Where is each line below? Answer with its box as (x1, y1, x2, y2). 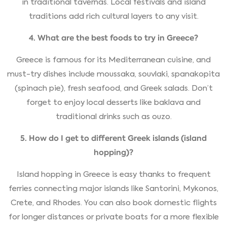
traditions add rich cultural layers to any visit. (28, 11, 199, 22)
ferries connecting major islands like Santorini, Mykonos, (9, 183, 218, 194)
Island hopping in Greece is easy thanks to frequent (16, 169, 211, 180)
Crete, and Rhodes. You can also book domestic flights (10, 198, 217, 208)
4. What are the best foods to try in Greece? (29, 32, 198, 44)
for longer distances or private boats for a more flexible (8, 212, 219, 222)
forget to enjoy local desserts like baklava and (26, 97, 201, 108)
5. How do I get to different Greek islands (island (20, 133, 207, 144)
